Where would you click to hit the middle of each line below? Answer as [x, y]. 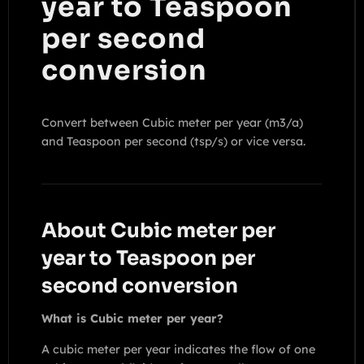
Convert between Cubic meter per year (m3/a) [172, 123]
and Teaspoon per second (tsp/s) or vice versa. [173, 142]
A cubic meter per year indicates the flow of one [178, 349]
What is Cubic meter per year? [132, 319]
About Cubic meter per [158, 231]
